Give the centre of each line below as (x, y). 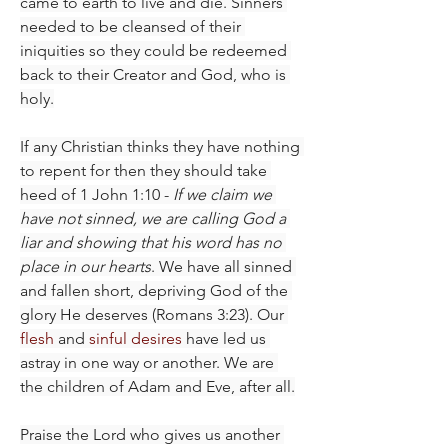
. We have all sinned (221, 266)
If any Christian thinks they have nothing (160, 146)
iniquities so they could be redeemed (153, 50)
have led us (224, 338)
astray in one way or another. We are (147, 362)
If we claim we (222, 194)
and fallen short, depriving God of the (154, 290)
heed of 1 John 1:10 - (96, 194)
